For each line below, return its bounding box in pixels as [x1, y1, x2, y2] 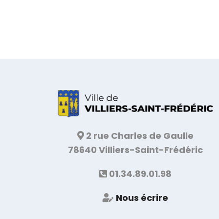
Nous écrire [116, 192, 168, 204]
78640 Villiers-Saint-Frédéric [68, 144, 203, 156]
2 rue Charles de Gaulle [84, 130, 194, 142]
